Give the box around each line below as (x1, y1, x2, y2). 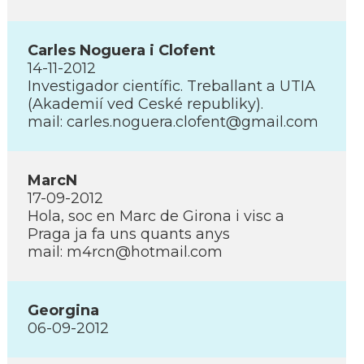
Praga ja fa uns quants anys (28, 225, 230, 243)
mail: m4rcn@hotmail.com (28, 243, 223, 261)
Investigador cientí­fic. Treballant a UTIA (28, 77, 315, 95)
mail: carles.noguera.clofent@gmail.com (28, 113, 318, 131)
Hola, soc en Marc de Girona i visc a (28, 207, 284, 225)
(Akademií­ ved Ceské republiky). (28, 95, 263, 113)
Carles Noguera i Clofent (28, 41, 215, 59)
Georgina (28, 301, 99, 319)
